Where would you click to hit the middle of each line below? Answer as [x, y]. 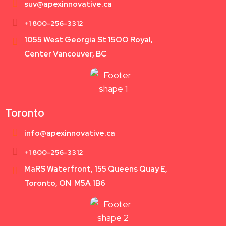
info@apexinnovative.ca [70, 133]
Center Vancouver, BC [65, 54]
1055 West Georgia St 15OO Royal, [89, 40]
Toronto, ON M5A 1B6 [65, 183]
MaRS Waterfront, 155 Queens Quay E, [96, 169]
